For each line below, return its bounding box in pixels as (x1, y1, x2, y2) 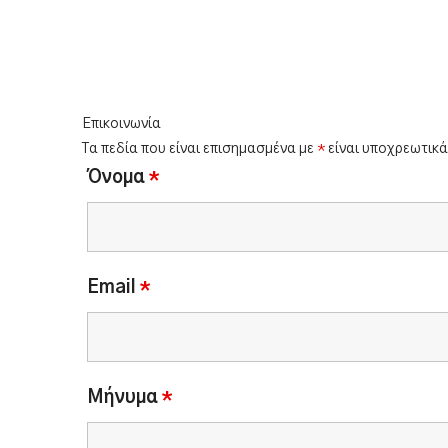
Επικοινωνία (82, 117, 161, 131)
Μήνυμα (87, 389, 162, 407)
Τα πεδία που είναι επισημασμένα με (82, 142, 317, 156)
